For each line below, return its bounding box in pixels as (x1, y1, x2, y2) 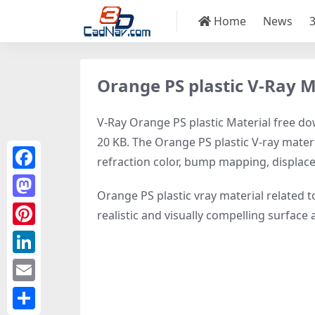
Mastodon (13, 201, 62, 215)
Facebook (13, 173, 59, 187)
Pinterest (13, 229, 56, 243)
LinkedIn (13, 257, 55, 271)
